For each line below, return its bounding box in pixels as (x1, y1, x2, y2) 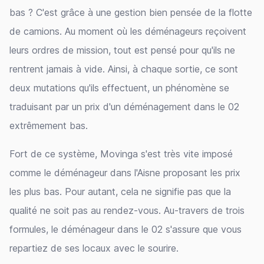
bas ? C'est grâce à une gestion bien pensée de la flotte (9, 6, 252, 18)
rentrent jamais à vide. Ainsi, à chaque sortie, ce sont (9, 63, 238, 75)
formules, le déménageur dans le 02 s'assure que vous (9, 223, 242, 235)
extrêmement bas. (9, 120, 88, 131)
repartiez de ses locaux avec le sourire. (9, 242, 179, 254)
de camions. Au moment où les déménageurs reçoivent (9, 25, 246, 37)
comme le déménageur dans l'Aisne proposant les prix (9, 167, 240, 179)
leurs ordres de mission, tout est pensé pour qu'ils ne (9, 44, 235, 56)
